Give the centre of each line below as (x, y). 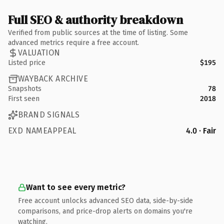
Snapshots (25, 88)
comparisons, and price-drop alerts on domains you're (105, 211)
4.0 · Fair (201, 130)
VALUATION (39, 53)
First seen (24, 98)
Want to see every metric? (76, 187)
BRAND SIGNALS (49, 115)
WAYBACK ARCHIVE (53, 79)
